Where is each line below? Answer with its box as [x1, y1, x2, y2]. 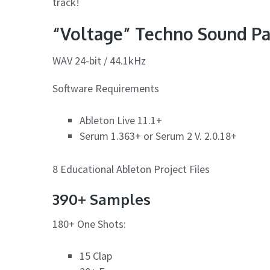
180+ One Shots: [52, 216, 126, 231]
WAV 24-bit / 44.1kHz [52, 54, 146, 68]
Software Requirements [52, 81, 159, 96]
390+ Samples [52, 189, 151, 209]
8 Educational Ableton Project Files [52, 162, 210, 176]
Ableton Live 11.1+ [80, 113, 162, 128]
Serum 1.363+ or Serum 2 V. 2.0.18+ [80, 129, 237, 143]
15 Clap [80, 248, 112, 263]
